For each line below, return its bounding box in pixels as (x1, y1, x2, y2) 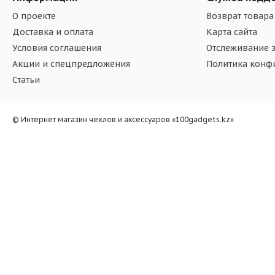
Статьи (12, 74, 40, 86)
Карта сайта (206, 26, 257, 38)
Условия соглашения (12, 42, 101, 54)
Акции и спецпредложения (12, 58, 130, 70)
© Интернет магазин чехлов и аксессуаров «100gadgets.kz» (12, 115, 234, 125)
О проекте (12, 10, 56, 22)
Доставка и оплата (12, 26, 93, 38)
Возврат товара (206, 10, 274, 22)
